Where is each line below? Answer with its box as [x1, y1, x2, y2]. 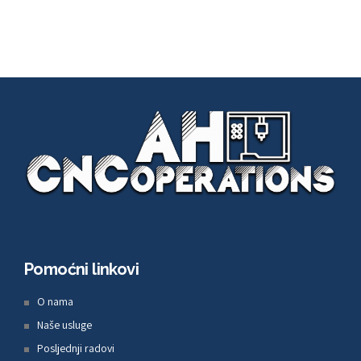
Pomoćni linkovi [24, 259, 139, 280]
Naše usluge [37, 317, 92, 332]
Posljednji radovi [37, 340, 114, 355]
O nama [37, 294, 73, 309]
